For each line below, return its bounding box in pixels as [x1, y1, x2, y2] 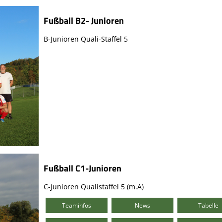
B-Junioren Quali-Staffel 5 [43, 34, 128, 44]
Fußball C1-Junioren [43, 161, 121, 175]
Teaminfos [61, 201, 91, 210]
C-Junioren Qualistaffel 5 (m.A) [43, 181, 144, 191]
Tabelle [198, 201, 219, 210]
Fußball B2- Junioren [43, 14, 124, 28]
